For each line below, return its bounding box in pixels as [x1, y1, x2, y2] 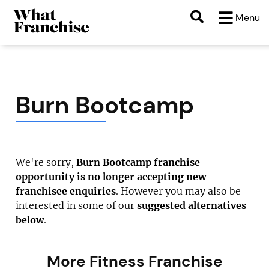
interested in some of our [16, 199, 138, 211]
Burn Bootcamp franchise [76, 156, 201, 168]
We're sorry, [16, 156, 77, 168]
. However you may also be [116, 185, 241, 197]
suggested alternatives [137, 199, 247, 211]
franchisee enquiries [16, 185, 116, 197]
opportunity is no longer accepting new [16, 171, 207, 183]
